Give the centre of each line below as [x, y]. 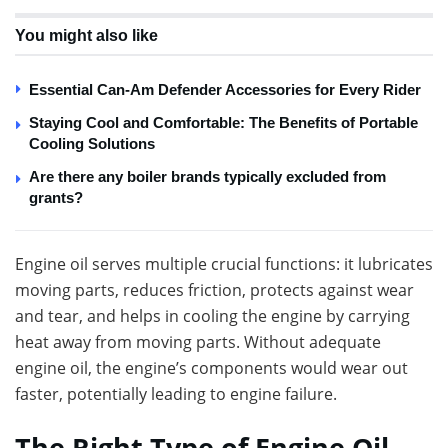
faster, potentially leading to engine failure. [176, 394]
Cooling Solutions [92, 144]
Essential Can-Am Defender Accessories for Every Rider [225, 90]
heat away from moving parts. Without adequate [198, 342]
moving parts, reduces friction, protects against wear [214, 290]
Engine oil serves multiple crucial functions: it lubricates [224, 264]
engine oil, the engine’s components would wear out [211, 368]
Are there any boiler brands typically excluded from [207, 177]
